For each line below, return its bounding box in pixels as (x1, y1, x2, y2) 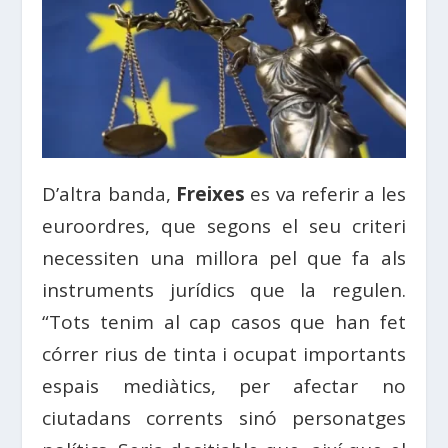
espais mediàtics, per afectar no (42, 372, 406, 399)
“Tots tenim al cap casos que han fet (42, 308, 406, 335)
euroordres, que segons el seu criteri (42, 212, 406, 239)
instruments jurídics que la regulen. (42, 276, 406, 303)
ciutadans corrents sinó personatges (42, 404, 406, 431)
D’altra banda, (42, 180, 177, 207)
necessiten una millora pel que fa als (42, 244, 406, 271)
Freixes (176, 180, 246, 207)
